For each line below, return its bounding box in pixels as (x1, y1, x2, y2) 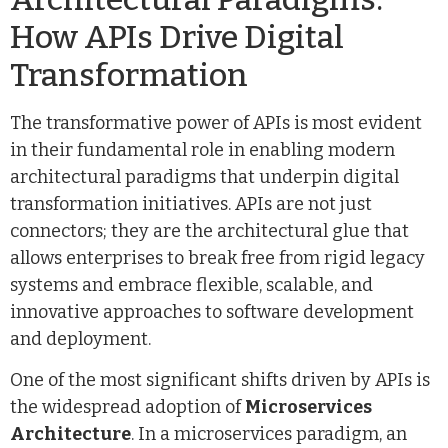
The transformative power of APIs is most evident (10, 111, 422, 134)
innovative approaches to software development (10, 300, 414, 323)
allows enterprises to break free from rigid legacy (10, 246, 425, 269)
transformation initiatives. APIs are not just (10, 192, 372, 215)
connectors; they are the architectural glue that (10, 219, 409, 242)
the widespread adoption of (10, 396, 245, 419)
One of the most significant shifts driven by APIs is (10, 369, 430, 392)
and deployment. (10, 327, 151, 350)
